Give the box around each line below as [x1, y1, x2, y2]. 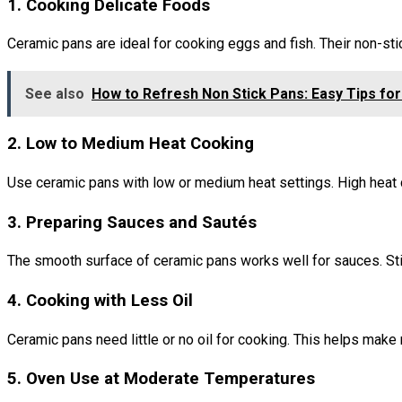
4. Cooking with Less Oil [7, 290, 193, 310]
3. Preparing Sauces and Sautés [7, 212, 257, 232]
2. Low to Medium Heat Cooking [7, 134, 254, 154]
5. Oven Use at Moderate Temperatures [7, 369, 315, 389]
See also [25, 85, 84, 103]
